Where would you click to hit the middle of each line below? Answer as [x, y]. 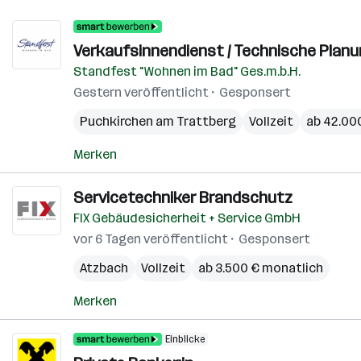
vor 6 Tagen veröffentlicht [151, 239]
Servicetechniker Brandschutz [183, 197]
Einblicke [185, 339]
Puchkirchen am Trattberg [158, 121]
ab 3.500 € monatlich [261, 268]
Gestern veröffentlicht [141, 92]
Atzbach [104, 268]
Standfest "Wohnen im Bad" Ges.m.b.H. [187, 71]
